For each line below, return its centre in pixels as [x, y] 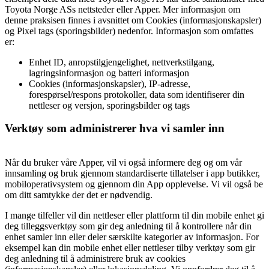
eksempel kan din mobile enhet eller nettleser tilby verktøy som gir [130, 248]
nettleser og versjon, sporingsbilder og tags [109, 105]
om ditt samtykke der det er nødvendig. [79, 195]
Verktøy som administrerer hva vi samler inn [115, 128]
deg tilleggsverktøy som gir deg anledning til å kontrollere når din [128, 226]
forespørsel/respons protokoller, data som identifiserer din [137, 94]
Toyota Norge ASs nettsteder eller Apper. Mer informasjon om [122, 9]
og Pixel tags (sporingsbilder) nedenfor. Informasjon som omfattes [129, 31]
